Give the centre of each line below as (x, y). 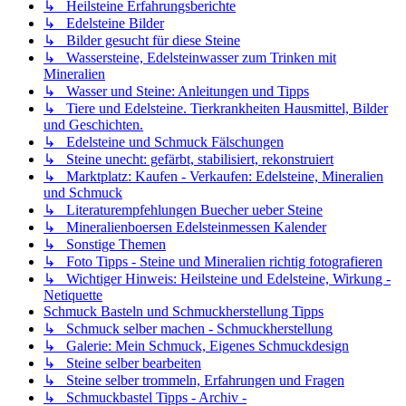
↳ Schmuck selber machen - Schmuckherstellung (188, 329)
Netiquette (73, 295)
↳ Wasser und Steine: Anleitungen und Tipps (176, 92)
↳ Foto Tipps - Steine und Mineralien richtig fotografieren (213, 262)
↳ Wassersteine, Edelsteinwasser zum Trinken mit (190, 58)
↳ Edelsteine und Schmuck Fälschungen (164, 142)
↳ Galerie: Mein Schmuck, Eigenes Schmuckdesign (196, 346)
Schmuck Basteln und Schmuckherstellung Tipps (184, 312)
